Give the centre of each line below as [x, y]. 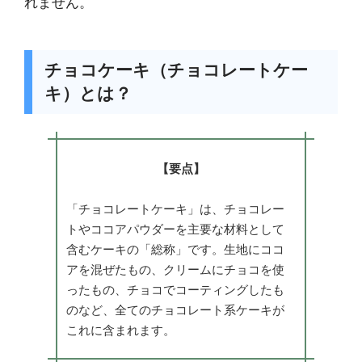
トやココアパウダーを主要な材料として [175, 229]
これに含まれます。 [120, 330]
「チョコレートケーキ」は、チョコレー [175, 208]
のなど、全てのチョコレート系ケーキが [175, 309]
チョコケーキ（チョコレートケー [176, 70]
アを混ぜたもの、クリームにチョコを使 [175, 269]
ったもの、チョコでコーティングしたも [175, 289]
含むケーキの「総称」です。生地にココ [175, 249]
